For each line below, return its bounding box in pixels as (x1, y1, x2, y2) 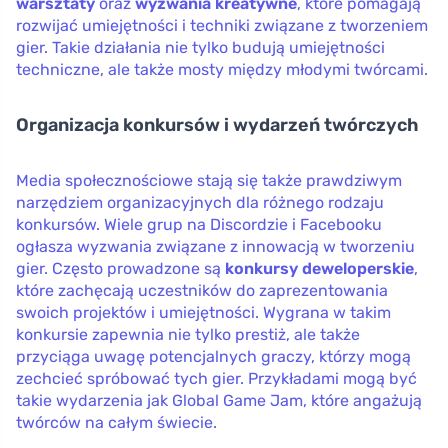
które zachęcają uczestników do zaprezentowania (16, 280, 388, 300)
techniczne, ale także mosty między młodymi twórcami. (16, 59, 428, 79)
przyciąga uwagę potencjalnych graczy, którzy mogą (16, 346, 411, 366)
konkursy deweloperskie (225, 258, 414, 278)
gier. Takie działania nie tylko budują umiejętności (16, 37, 385, 57)
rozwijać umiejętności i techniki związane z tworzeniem (16, 15, 428, 35)
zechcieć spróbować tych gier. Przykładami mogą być (16, 368, 417, 388)
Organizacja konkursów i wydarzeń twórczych (16, 113, 419, 136)
